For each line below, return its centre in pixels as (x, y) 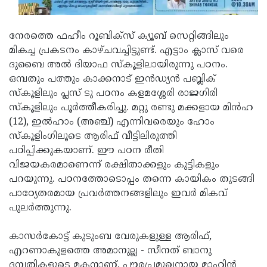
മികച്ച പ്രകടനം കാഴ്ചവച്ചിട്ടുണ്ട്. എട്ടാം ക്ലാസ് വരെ (126, 50)
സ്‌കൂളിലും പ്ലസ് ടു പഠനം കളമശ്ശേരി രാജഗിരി (113, 93)
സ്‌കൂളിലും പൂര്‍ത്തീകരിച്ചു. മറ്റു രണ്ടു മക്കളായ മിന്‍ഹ (131, 108)
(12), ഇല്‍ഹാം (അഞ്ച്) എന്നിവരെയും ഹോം (112, 122)
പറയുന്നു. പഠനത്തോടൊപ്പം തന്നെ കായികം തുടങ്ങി (132, 179)
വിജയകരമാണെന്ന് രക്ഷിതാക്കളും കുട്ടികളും (114, 165)
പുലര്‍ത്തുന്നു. (40, 208)
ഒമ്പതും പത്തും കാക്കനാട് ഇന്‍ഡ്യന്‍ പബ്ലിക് (112, 79)
